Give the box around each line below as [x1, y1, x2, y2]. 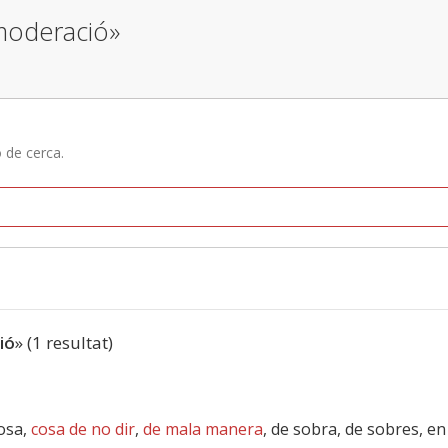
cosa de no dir [31, 418, 135, 440]
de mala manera [143, 418, 263, 440]
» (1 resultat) [15, 331, 113, 354]
